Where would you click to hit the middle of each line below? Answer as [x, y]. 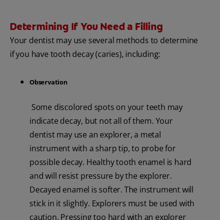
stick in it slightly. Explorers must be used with [112, 203]
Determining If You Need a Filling [86, 27]
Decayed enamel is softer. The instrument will [111, 189]
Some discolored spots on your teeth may [106, 107]
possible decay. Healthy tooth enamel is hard [111, 162]
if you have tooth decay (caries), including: [85, 54]
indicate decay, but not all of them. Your [101, 121]
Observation [49, 82]
